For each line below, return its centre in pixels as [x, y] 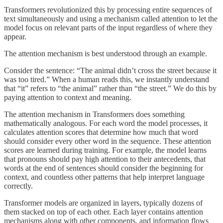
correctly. [18, 186]
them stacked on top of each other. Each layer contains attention [104, 212]
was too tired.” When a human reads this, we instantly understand [107, 79]
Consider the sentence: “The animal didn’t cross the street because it [110, 70]
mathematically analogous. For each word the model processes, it [106, 123]
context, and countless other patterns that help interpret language [104, 177]
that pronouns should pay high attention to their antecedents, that [105, 159]
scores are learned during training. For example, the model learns [105, 150]
